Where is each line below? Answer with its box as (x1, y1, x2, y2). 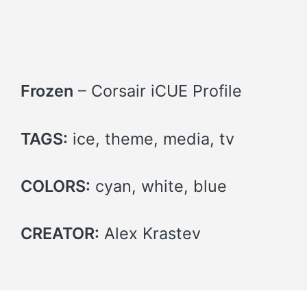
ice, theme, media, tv (68, 128, 234, 149)
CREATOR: (21, 223, 99, 244)
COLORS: (21, 176, 90, 197)
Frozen (21, 81, 73, 101)
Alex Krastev (99, 223, 201, 244)
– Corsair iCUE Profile (73, 81, 242, 101)
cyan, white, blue (90, 176, 227, 197)
